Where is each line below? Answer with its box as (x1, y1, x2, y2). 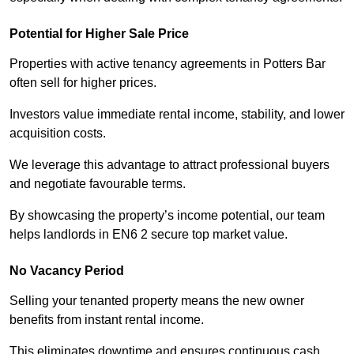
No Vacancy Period (9, 264, 124, 278)
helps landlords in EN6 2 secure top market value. (9, 228, 288, 242)
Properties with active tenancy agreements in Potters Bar (9, 57, 326, 71)
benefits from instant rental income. (9, 313, 204, 327)
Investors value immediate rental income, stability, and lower (9, 107, 345, 122)
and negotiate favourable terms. (9, 177, 186, 191)
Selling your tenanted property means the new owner (9, 294, 304, 308)
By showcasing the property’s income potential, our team (9, 209, 325, 223)
